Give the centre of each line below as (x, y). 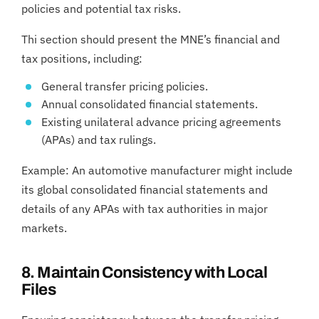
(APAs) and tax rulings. (99, 140)
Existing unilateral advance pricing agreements (161, 122)
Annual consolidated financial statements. (150, 104)
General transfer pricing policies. (125, 86)
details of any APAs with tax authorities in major (145, 208)
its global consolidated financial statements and (145, 189)
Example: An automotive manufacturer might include (157, 170)
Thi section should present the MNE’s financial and (151, 39)
